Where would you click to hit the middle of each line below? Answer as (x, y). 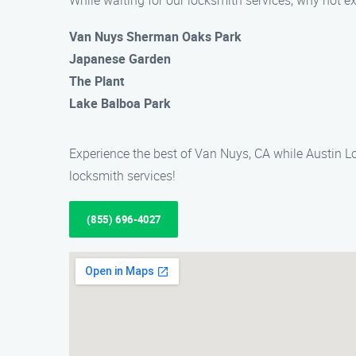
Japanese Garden (120, 59)
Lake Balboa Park (120, 103)
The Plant (97, 81)
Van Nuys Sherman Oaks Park (155, 37)
